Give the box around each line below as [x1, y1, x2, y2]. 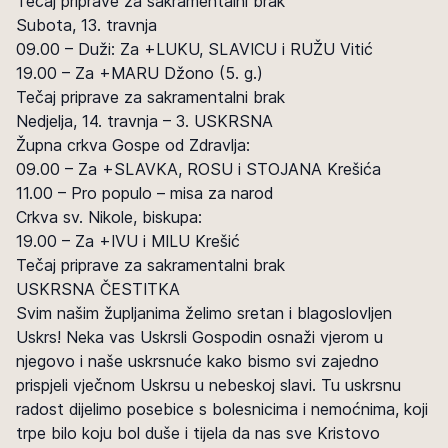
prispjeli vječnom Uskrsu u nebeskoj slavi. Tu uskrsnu [16, 375, 401, 395]
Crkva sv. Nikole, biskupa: [16, 207, 202, 227]
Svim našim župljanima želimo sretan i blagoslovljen [16, 303, 392, 323]
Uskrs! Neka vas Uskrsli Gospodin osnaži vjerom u [16, 327, 383, 347]
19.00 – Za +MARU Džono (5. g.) [16, 63, 263, 83]
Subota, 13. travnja [16, 15, 157, 35]
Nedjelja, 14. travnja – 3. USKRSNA [16, 111, 273, 131]
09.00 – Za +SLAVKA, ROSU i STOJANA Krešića [16, 159, 381, 179]
